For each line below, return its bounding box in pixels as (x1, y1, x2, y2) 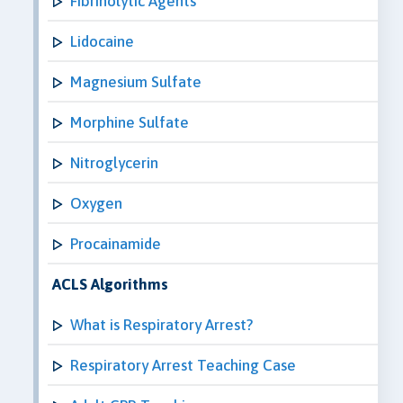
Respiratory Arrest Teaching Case (70, 355, 296, 374)
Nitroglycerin (70, 153, 158, 172)
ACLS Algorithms (52, 274, 168, 293)
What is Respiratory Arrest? (70, 315, 253, 334)
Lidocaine (70, 31, 134, 50)
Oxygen (70, 193, 122, 212)
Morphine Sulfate (70, 112, 189, 131)
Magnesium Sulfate (70, 72, 201, 91)
